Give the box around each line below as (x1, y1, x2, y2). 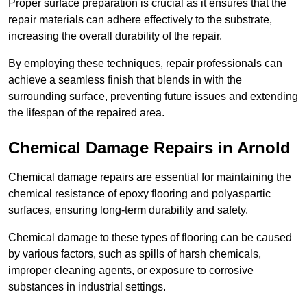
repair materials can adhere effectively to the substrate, (8, 14, 272, 26)
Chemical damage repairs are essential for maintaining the (8, 171, 291, 184)
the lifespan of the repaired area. (8, 107, 164, 119)
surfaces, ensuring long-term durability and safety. (8, 204, 248, 217)
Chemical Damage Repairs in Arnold (8, 138, 291, 158)
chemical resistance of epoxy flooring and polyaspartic (8, 188, 271, 200)
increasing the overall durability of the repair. (8, 30, 222, 42)
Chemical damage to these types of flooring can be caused (8, 232, 292, 244)
